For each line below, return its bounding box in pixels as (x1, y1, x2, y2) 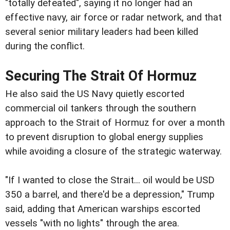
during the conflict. (5, 41, 85, 52)
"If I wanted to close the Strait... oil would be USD (5, 175, 215, 186)
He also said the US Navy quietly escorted (5, 88, 184, 100)
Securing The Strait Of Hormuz (5, 68, 197, 85)
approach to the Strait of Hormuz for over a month (5, 117, 225, 129)
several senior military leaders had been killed (5, 26, 198, 37)
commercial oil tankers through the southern (5, 103, 196, 114)
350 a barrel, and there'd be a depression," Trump (5, 189, 215, 201)
